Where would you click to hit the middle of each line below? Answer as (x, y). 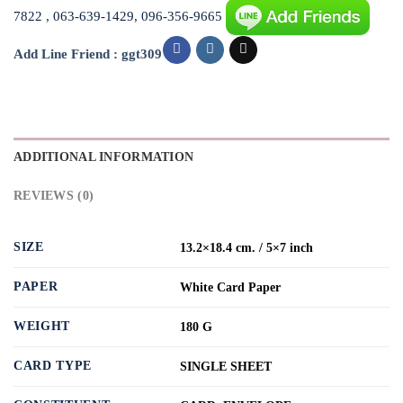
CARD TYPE (53, 366)
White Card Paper (230, 288)
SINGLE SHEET (225, 367)
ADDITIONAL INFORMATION (104, 157)
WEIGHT (42, 327)
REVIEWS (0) (54, 196)
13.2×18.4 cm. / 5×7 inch (246, 248)
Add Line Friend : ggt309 (88, 54)
